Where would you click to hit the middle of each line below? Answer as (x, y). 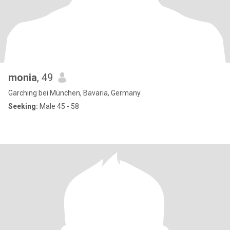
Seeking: (23, 106)
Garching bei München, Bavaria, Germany (74, 93)
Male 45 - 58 (59, 106)
